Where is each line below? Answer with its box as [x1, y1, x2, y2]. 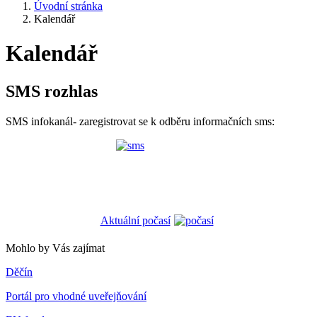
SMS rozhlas [6, 81, 98, 100]
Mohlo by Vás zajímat [6, 241, 105, 254]
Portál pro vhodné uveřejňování [6, 289, 146, 302]
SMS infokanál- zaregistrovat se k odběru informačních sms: [6, 115, 275, 127]
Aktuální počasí [100, 214, 171, 226]
